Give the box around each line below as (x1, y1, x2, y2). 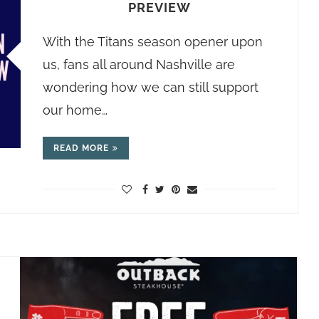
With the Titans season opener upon (42, 34, 263, 49)
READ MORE (53, 143, 109, 153)
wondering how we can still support (42, 80, 258, 95)
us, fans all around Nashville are (42, 57, 235, 72)
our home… (42, 103, 108, 117)
